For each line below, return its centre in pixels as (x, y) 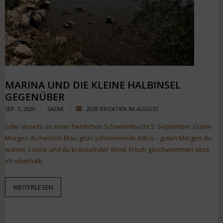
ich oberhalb (24, 161)
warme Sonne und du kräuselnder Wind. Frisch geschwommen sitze (107, 149)
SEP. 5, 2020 (20, 109)
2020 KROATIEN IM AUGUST (123, 109)
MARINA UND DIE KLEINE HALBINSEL (93, 85)
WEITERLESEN (33, 187)
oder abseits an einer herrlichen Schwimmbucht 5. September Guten (108, 126)
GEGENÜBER (35, 97)
